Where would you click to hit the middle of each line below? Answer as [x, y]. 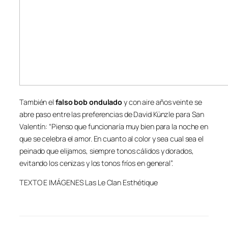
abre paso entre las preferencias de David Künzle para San [112, 114]
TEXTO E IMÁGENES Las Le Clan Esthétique [89, 183]
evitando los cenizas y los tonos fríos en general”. [96, 163]
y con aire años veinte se [162, 102]
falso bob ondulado [89, 102]
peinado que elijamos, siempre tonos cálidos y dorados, [107, 151]
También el [37, 102]
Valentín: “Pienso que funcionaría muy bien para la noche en [114, 126]
